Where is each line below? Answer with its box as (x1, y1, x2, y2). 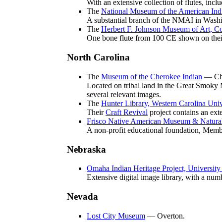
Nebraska (67, 144, 106, 155)
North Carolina (67, 52, 130, 63)
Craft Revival (106, 108, 148, 116)
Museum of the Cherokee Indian (101, 72, 202, 81)
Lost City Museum (87, 211, 145, 220)
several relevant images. (87, 90, 161, 99)
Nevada (67, 191, 98, 202)
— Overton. (145, 211, 185, 220)
